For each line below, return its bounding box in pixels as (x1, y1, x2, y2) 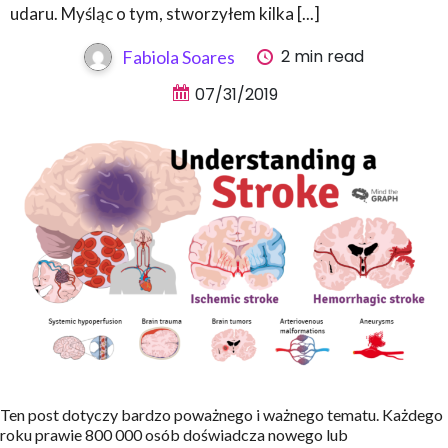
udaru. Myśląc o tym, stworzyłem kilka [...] (9, 3, 320, 25)
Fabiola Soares (122, 46, 235, 69)
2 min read (281, 45, 364, 69)
